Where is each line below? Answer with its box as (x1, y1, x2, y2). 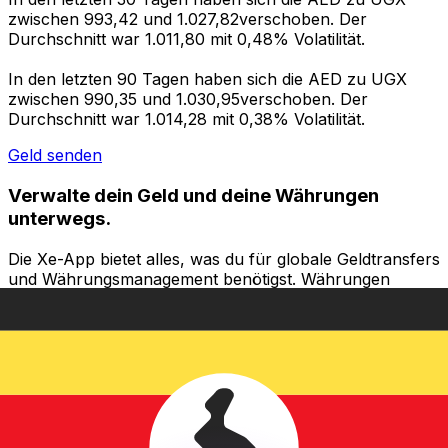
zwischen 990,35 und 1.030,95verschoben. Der (8, 89, 368, 110)
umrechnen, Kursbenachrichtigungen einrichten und (8, 288, 406, 309)
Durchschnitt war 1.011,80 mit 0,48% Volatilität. (8, 29, 365, 50)
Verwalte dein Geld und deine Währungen (8, 183, 379, 207)
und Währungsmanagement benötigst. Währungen (8, 268, 390, 289)
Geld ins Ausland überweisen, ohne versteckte (8, 308, 361, 329)
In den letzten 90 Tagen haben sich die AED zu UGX (8, 69, 407, 90)
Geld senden (8, 145, 102, 166)
